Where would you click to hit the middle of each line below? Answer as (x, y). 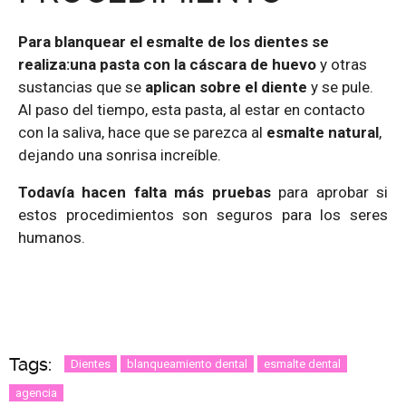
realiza (42, 64)
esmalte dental (302, 363)
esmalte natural (323, 132)
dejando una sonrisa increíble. (120, 155)
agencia (36, 392)
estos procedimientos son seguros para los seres (203, 214)
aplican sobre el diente (226, 87)
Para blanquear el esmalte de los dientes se (174, 41)
